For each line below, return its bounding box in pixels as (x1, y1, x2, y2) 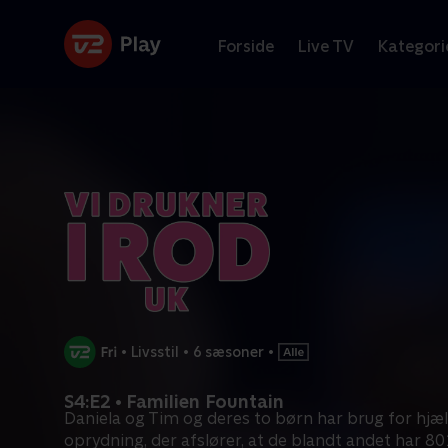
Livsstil (131, 343, 180, 360)
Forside (218, 36, 274, 56)
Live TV (298, 36, 354, 56)
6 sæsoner (193, 343, 265, 360)
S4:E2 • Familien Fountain (64, 391, 284, 412)
